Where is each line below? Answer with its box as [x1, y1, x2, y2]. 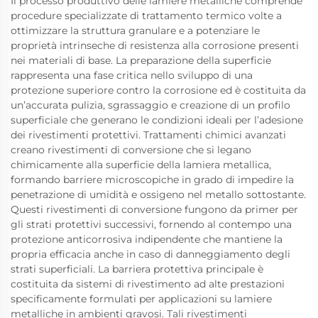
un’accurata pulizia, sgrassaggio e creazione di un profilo [11, 98, 290, 111]
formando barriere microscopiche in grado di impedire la [11, 172, 294, 186]
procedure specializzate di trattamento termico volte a [11, 9, 282, 22]
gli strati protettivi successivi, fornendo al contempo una [11, 217, 292, 231]
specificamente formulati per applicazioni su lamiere [11, 292, 272, 305]
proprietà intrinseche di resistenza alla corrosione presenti [11, 38, 299, 52]
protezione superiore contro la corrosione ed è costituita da [11, 83, 306, 97]
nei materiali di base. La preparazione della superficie [11, 53, 271, 67]
